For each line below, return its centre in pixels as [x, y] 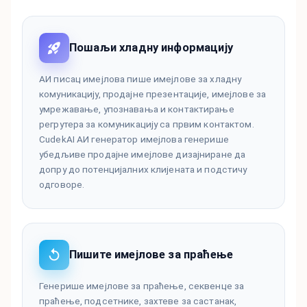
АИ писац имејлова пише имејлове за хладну [140, 79]
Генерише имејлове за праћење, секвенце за [142, 286]
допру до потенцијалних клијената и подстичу [143, 170]
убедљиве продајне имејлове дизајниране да [143, 155]
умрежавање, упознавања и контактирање [137, 109]
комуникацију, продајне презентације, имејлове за [153, 94]
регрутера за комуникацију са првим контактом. [147, 124]
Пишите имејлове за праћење [151, 255]
